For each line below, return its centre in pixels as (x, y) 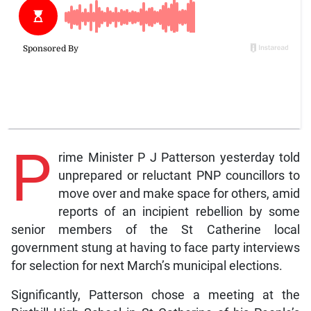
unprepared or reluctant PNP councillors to (179, 175)
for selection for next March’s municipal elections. (146, 266)
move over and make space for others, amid (179, 193)
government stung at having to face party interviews (155, 247)
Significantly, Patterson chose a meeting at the (155, 295)
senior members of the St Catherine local (155, 229)
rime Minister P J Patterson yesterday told (179, 157)
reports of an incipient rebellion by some (179, 211)
